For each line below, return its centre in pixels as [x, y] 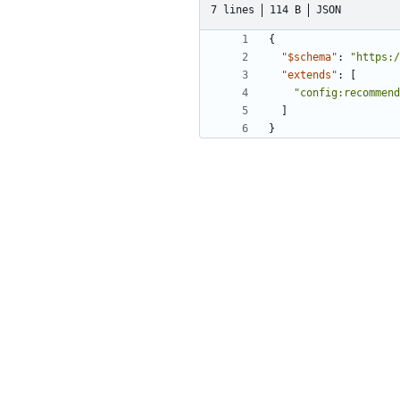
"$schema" [309, 58]
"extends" [309, 75]
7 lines [233, 9]
